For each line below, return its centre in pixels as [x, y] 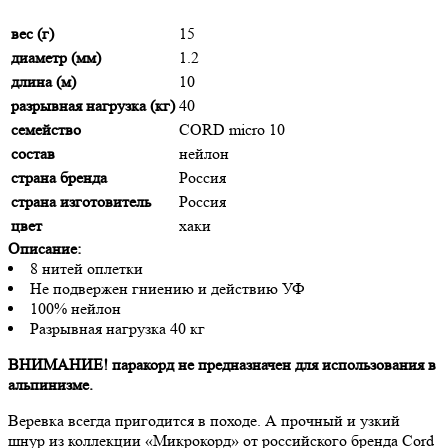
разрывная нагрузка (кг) [93, 106]
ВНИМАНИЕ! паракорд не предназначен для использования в [222, 365]
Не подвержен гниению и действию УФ [167, 289]
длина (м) [43, 82]
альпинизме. [50, 385]
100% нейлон [75, 309]
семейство [46, 130]
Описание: [44, 249]
